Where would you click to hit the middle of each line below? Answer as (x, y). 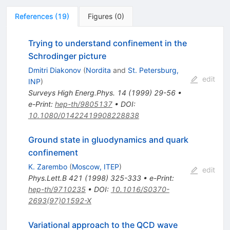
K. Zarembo (47, 167)
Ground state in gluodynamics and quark (108, 140)
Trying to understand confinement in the (107, 43)
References (34, 16)
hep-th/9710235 (57, 189)
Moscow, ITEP (95, 167)
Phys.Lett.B (47, 178)
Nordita (98, 70)
